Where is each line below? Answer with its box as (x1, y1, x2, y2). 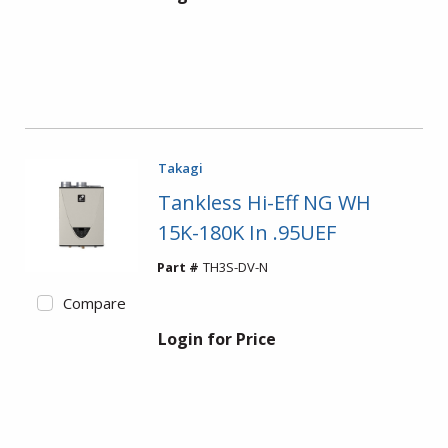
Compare (62, 292, 126, 313)
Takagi (157, 159, 203, 177)
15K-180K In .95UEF (157, 219, 336, 246)
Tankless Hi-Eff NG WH (157, 189, 371, 216)
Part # (156, 258, 199, 276)
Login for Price (157, 328, 276, 350)
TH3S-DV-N (202, 258, 268, 276)
